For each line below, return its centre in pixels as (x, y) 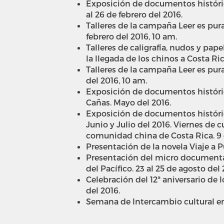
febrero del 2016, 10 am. (131, 36)
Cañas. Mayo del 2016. (128, 102)
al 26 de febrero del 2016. (134, 14)
